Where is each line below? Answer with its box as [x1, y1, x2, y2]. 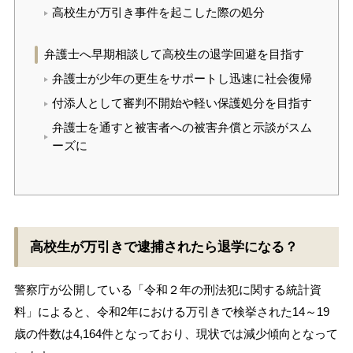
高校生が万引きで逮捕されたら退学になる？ [29, 239, 298, 255]
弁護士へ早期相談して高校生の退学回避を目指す [43, 48, 304, 61]
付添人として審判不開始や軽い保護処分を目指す [52, 97, 313, 110]
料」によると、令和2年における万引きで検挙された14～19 [13, 304, 329, 318]
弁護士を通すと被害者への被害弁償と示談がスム [52, 121, 313, 135]
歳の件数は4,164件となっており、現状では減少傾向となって [13, 326, 338, 340]
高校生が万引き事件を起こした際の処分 [52, 6, 266, 20]
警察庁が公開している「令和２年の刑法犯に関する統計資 [13, 282, 321, 296]
